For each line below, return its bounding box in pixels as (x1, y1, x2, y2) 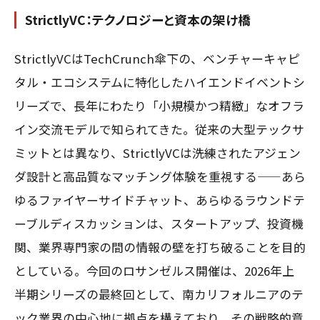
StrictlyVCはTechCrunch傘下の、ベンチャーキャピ (14, 49, 300, 67)
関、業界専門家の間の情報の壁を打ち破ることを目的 (14, 238, 306, 256)
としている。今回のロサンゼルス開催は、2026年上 (14, 261, 294, 279)
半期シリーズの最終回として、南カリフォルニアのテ (14, 285, 304, 303)
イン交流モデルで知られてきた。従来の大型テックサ (14, 120, 304, 138)
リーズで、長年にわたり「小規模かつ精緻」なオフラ (14, 96, 304, 114)
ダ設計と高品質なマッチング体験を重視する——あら (14, 167, 306, 185)
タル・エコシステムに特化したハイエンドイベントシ (14, 73, 305, 91)
